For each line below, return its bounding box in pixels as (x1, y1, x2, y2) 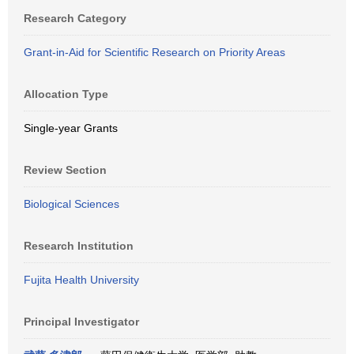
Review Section (24, 164, 107, 176)
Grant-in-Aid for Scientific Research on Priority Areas (24, 46, 285, 58)
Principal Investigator (24, 315, 139, 328)
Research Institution (24, 239, 134, 252)
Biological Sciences (24, 198, 119, 210)
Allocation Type (24, 88, 108, 100)
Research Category (24, 12, 126, 24)
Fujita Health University (24, 273, 139, 286)
